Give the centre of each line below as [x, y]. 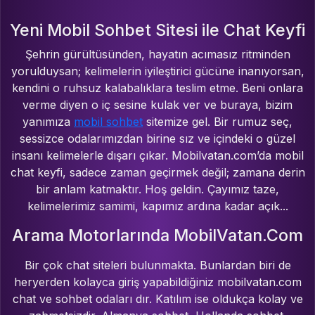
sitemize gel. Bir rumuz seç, [218, 122]
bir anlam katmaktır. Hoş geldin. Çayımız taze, [157, 189]
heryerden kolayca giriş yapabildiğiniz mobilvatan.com [157, 282]
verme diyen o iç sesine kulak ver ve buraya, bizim [157, 105]
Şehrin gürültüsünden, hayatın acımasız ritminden [157, 54]
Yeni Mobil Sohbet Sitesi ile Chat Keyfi [157, 30]
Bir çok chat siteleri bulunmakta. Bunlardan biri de [157, 265]
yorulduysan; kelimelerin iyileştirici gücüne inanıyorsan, [157, 71]
